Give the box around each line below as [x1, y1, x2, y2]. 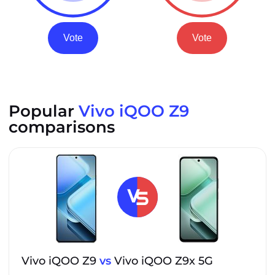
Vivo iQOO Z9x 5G [111, 254, 213, 268]
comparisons [9, 117, 115, 137]
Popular [9, 101, 79, 121]
